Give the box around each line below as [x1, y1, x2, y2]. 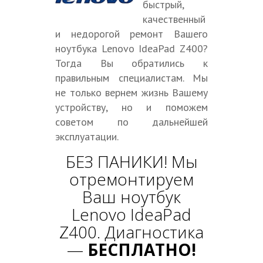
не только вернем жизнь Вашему [55, 86, 208, 99]
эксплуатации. [55, 130, 119, 143]
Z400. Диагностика [59, 221, 204, 243]
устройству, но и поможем [55, 100, 208, 114]
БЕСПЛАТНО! [87, 238, 196, 261]
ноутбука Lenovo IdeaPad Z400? [55, 42, 208, 55]
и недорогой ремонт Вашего [55, 27, 208, 41]
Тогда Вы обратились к [55, 56, 208, 70]
